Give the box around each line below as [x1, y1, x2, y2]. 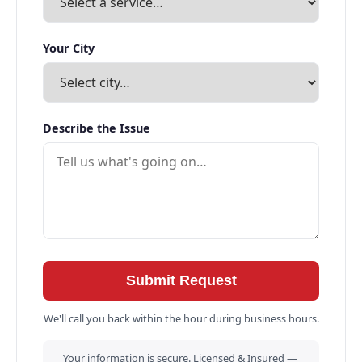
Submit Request [125, 272, 237, 289]
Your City [43, 40, 95, 56]
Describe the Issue [43, 120, 150, 136]
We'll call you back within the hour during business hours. [43, 311, 319, 326]
